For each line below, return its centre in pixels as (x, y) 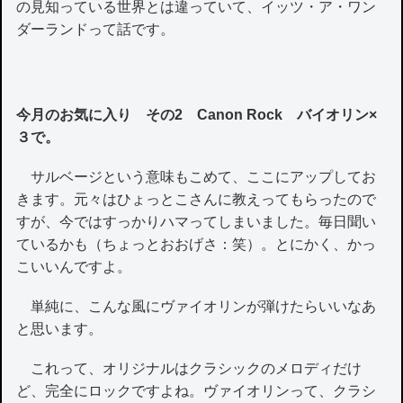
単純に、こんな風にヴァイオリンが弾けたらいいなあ (197, 307)
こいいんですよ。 (74, 266)
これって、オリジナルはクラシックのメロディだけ (189, 369)
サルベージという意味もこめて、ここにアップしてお (197, 176)
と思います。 (60, 329)
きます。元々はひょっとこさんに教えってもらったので (197, 199)
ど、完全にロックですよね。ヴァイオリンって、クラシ (197, 391)
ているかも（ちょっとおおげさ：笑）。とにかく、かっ (197, 244)
